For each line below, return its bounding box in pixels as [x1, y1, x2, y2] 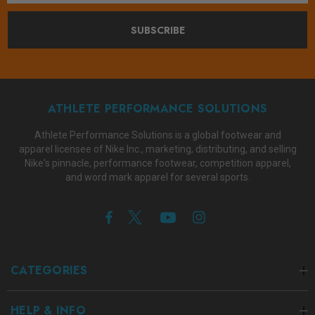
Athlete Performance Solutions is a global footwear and [34, 129, 281, 141]
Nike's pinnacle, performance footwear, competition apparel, [24, 157, 291, 169]
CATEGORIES [11, 262, 88, 278]
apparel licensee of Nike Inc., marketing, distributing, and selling [18, 143, 297, 155]
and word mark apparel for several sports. [65, 172, 250, 183]
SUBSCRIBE [130, 23, 185, 37]
